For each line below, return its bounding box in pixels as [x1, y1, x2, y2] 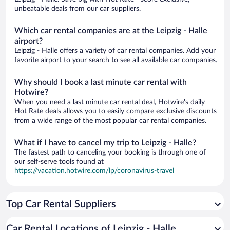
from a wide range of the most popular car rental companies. [14, 117, 206, 124]
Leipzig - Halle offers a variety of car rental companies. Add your [14, 47, 216, 54]
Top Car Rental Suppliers [6, 199, 116, 209]
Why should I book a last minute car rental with [14, 78, 187, 86]
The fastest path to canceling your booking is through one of [14, 148, 206, 156]
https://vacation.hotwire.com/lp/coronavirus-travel [14, 167, 174, 175]
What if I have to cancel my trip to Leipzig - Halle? [14, 138, 196, 147]
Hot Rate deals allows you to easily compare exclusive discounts [14, 107, 217, 115]
